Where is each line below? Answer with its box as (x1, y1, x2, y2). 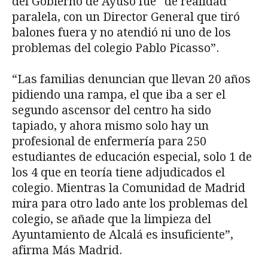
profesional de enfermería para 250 (12, 135, 206, 149)
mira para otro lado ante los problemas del (12, 197, 248, 211)
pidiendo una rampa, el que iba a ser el (12, 88, 226, 102)
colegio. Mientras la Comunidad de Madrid (12, 181, 245, 196)
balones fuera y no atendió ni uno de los (12, 26, 231, 40)
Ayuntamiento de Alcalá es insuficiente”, (12, 228, 233, 242)
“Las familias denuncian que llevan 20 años (12, 72, 251, 87)
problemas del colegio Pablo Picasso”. (12, 41, 219, 56)
